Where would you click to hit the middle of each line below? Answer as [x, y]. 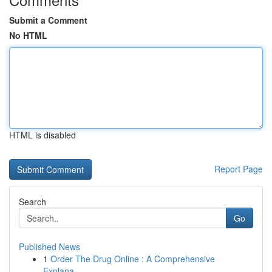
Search [32, 202]
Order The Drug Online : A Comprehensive [133, 259]
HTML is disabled [42, 135]
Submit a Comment [48, 20]
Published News [49, 246]
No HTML [28, 35]
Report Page [239, 169]
